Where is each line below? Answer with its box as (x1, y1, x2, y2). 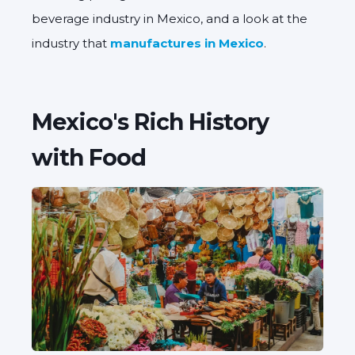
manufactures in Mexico (110, 35, 264, 51)
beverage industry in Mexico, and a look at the (32, 10, 307, 26)
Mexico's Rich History (32, 107, 269, 136)
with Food (32, 143, 146, 171)
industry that (32, 35, 110, 51)
